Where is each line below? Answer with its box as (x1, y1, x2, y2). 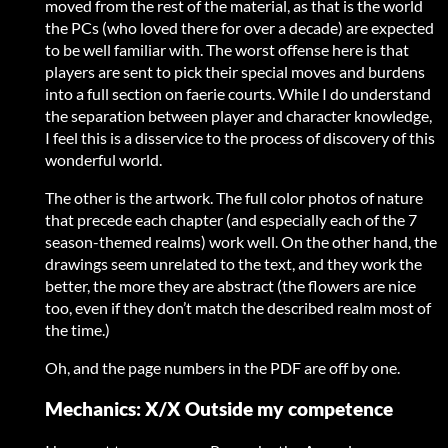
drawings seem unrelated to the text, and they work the (45, 254, 422, 274)
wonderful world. (45, 150, 162, 170)
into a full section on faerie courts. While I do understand (45, 84, 431, 104)
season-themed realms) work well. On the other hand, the (45, 232, 437, 252)
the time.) (45, 320, 110, 340)
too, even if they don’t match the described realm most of (45, 298, 431, 318)
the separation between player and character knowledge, (45, 106, 432, 126)
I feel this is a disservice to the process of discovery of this (45, 128, 435, 148)
